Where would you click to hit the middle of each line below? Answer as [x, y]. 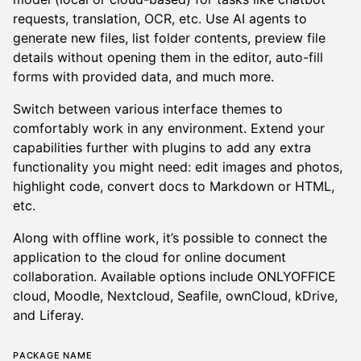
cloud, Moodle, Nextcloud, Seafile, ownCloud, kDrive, [175, 296]
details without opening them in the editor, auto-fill [168, 58]
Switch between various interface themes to [148, 109]
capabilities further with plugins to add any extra [162, 148]
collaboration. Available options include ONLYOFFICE [174, 277]
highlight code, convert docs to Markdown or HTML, [174, 187]
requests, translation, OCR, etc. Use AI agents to [160, 19]
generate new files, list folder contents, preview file [169, 38]
